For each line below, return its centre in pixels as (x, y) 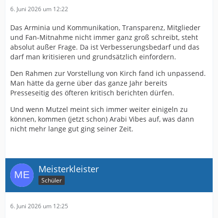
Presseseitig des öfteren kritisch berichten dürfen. (92, 93)
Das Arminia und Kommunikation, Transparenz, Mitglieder (105, 27)
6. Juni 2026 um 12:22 (39, 9)
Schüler (52, 180)
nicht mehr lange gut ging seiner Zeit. (72, 129)
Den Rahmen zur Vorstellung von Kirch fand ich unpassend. (108, 73)
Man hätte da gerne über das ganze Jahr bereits (89, 83)
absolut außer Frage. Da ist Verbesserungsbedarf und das (105, 47)
